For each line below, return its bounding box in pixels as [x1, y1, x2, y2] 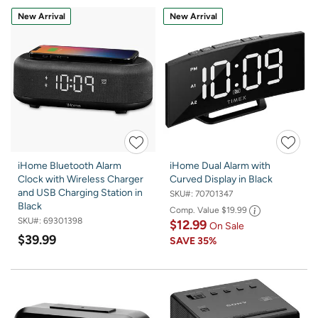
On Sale [209, 219, 244, 232]
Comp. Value [170, 204, 221, 215]
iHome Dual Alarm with [170, 160, 270, 172]
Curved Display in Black [170, 173, 273, 186]
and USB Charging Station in [18, 187, 143, 199]
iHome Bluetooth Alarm [18, 160, 121, 172]
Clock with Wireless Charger [18, 173, 143, 186]
